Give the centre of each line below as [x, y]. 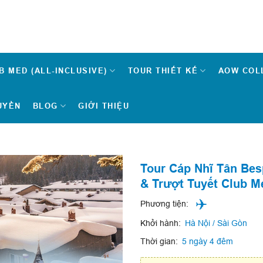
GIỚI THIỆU [104, 106]
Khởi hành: [161, 223]
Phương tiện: [164, 204]
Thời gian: [159, 241]
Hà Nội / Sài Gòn [216, 223]
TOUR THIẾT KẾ [163, 70]
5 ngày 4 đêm [208, 241]
